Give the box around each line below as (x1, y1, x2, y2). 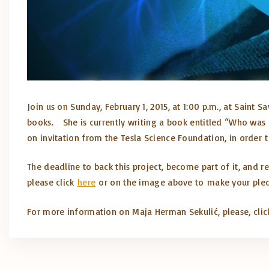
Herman (154, 205, 187, 217)
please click (27, 177, 77, 188)
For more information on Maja (27, 205, 155, 217)
